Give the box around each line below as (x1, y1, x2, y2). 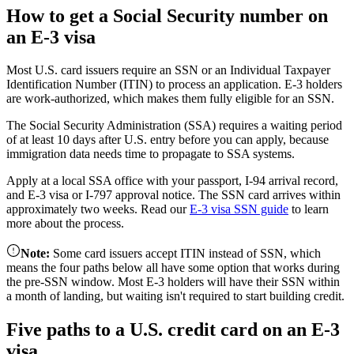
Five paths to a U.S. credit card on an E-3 (6, 319, 340, 341)
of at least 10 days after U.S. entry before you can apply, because (6, 133, 329, 147)
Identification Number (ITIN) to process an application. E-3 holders (6, 77, 342, 92)
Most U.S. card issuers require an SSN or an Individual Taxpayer (6, 63, 330, 77)
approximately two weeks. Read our (6, 202, 190, 217)
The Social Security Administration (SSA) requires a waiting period (6, 119, 342, 133)
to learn (288, 202, 329, 217)
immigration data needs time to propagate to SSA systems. (6, 147, 295, 161)
